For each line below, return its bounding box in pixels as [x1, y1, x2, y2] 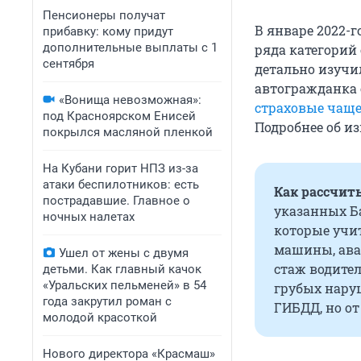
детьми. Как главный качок [43, 262, 201, 276]
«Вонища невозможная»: [59, 93, 201, 107]
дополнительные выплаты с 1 [43, 40, 218, 55]
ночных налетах [43, 210, 135, 224]
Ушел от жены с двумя [59, 246, 189, 260]
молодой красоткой [43, 310, 157, 325]
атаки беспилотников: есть [43, 177, 199, 192]
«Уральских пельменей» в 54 [43, 278, 206, 293]
